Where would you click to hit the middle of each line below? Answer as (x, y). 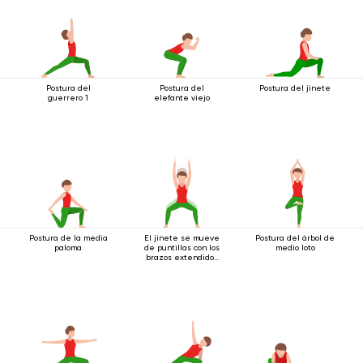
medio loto (295, 248)
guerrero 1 (68, 98)
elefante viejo (181, 98)
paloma (68, 248)
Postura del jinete (295, 88)
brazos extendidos (181, 257)
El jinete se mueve (181, 238)
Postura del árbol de (295, 238)
